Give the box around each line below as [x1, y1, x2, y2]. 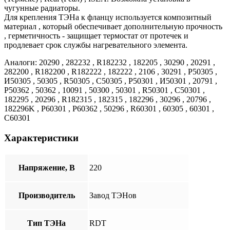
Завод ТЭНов [89, 190, 137, 200]
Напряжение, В [18, 163, 75, 172]
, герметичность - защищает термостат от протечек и [4, 31, 188, 41]
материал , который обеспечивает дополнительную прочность [4, 22, 222, 31]
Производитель [18, 190, 75, 200]
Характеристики [4, 132, 79, 143]
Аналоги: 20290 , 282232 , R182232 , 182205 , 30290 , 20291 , [4, 58, 215, 67]
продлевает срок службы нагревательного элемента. [4, 41, 187, 50]
